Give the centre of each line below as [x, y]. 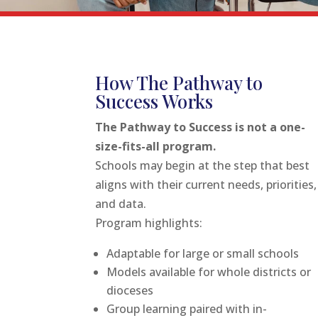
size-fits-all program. [156, 146]
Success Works [154, 101]
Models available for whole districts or [209, 272]
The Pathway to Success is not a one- [201, 127]
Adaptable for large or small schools [203, 253]
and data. [121, 203]
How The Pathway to [179, 82]
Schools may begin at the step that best [203, 165]
